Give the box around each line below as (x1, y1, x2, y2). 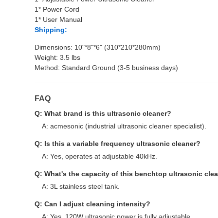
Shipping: (35, 26, 67, 34)
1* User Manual (35, 16, 82, 23)
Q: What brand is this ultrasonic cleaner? (35, 109, 171, 117)
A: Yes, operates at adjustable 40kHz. (42, 152, 157, 160)
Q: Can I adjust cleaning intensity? (35, 200, 150, 208)
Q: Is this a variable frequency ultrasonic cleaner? (35, 140, 200, 147)
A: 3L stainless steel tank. (42, 182, 120, 190)
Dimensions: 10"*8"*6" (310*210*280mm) (35, 43, 161, 51)
